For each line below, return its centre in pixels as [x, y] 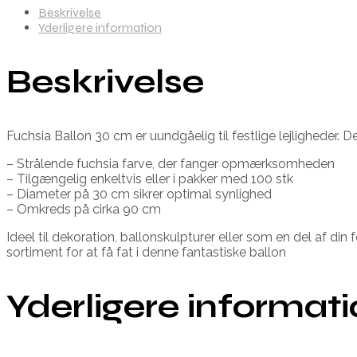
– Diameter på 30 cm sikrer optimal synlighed [139, 194]
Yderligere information [100, 27]
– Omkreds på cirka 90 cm [84, 209]
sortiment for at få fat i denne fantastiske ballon [146, 252]
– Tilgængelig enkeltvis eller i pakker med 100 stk [150, 178]
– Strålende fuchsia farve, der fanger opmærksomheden [171, 163]
